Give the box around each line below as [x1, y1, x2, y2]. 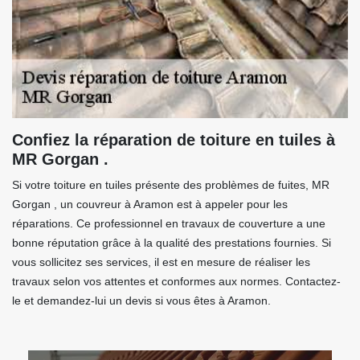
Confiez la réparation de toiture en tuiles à [12, 131, 335, 149]
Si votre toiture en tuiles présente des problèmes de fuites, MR [12, 178, 329, 191]
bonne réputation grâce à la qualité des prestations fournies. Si [12, 236, 331, 249]
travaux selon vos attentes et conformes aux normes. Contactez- [12, 275, 341, 288]
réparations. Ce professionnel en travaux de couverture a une [12, 217, 325, 230]
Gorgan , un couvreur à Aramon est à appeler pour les [12, 198, 288, 211]
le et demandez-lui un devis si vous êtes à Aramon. [12, 294, 271, 307]
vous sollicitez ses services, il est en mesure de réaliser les [12, 256, 310, 268]
